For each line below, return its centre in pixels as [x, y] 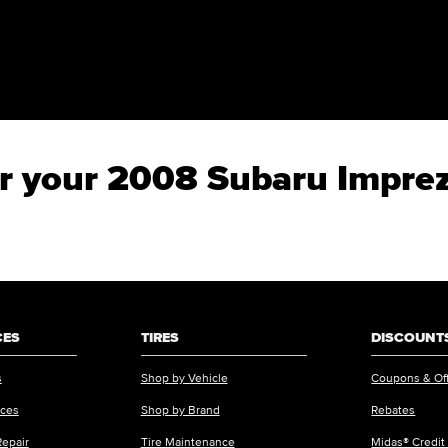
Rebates [393, 410]
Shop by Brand [180, 410]
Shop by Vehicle [184, 378]
